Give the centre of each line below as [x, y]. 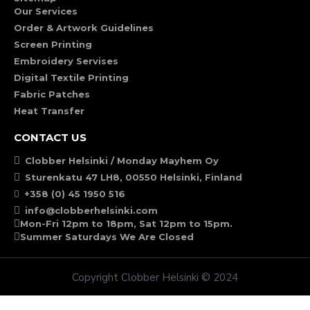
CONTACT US [50, 137]
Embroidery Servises [66, 61]
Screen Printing [53, 44]
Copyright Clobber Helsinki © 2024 [155, 277]
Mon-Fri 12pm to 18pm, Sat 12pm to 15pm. [126, 224]
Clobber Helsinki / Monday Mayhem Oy [122, 161]
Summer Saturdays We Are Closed [107, 237]
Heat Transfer [49, 111]
